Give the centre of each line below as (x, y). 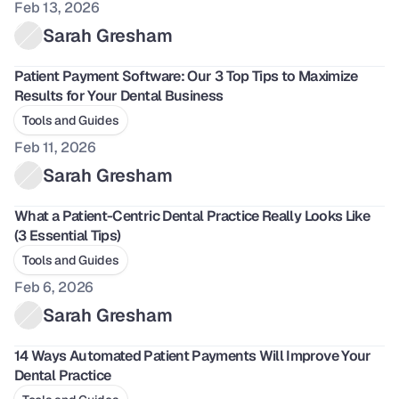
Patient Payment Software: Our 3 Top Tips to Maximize (186, 76)
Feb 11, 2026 (56, 147)
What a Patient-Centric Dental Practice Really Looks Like (192, 216)
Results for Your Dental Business (119, 96)
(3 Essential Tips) (68, 236)
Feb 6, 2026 (54, 287)
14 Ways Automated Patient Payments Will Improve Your (193, 356)
